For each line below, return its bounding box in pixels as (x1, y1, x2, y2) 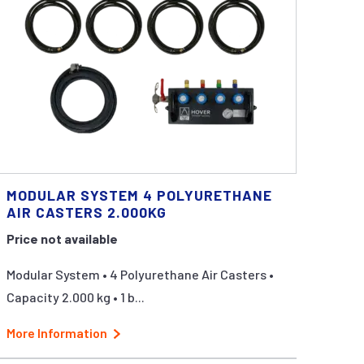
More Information (6, 325, 108, 340)
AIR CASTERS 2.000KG (6, 203, 167, 221)
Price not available (6, 231, 119, 246)
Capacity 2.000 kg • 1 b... (6, 289, 145, 305)
